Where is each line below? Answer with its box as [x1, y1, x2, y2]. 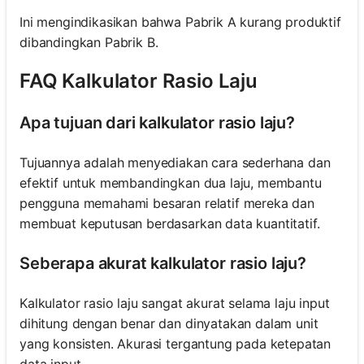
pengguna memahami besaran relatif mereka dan [19, 195, 314, 212]
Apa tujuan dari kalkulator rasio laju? [19, 113, 295, 133]
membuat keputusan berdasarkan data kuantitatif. [19, 215, 320, 232]
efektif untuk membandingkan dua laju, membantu [19, 175, 322, 192]
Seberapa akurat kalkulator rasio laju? [19, 253, 306, 274]
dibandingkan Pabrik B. [19, 34, 158, 51]
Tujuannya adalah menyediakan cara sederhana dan [19, 154, 331, 171]
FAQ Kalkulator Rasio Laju [19, 69, 258, 93]
